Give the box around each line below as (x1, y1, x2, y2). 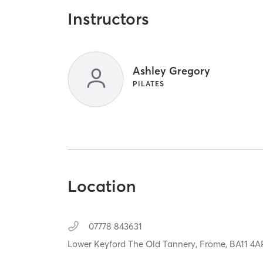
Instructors (68, 8, 150, 29)
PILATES (133, 79, 165, 88)
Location (68, 176, 137, 197)
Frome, (200, 238, 230, 250)
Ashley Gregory (133, 63, 211, 77)
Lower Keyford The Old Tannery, (68, 238, 200, 250)
